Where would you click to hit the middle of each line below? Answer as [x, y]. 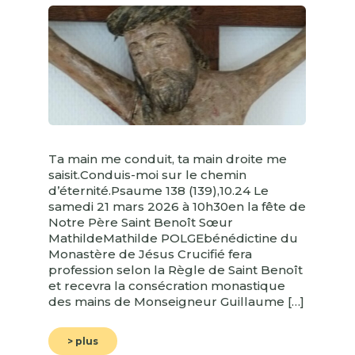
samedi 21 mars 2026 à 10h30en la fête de [177, 206]
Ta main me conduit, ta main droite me [168, 158]
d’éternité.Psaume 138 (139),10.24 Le [158, 190]
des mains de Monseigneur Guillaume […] [176, 301]
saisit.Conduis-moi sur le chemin [147, 174]
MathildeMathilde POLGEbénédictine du [173, 238]
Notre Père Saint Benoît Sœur [141, 222]
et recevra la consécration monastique [167, 285]
